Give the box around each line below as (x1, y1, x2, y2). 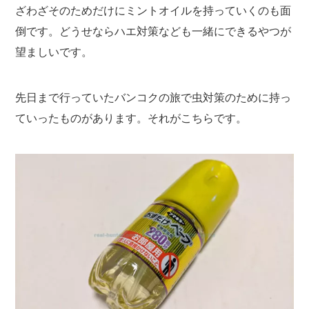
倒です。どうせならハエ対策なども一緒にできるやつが (15, 25, 292, 37)
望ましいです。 (15, 46, 93, 58)
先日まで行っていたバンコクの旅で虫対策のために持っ (15, 91, 292, 103)
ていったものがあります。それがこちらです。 (15, 112, 248, 124)
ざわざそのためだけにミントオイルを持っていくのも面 (15, 4, 292, 17)
